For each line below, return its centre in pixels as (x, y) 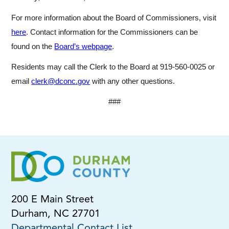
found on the (33, 47)
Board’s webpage (83, 47)
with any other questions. (133, 81)
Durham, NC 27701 (56, 214)
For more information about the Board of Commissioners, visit (114, 18)
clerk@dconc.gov (61, 81)
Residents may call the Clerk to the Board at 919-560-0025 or (113, 67)
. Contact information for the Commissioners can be (112, 32)
